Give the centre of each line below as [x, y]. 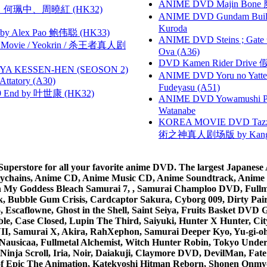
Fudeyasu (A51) [189, 87]
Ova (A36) [179, 51]
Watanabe [177, 110]
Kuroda [173, 28]
